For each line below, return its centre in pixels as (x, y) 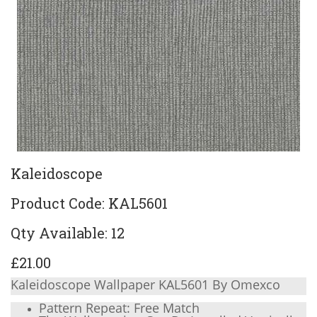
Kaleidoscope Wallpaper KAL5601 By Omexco (145, 284)
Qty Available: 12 (68, 232)
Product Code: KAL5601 (89, 203)
